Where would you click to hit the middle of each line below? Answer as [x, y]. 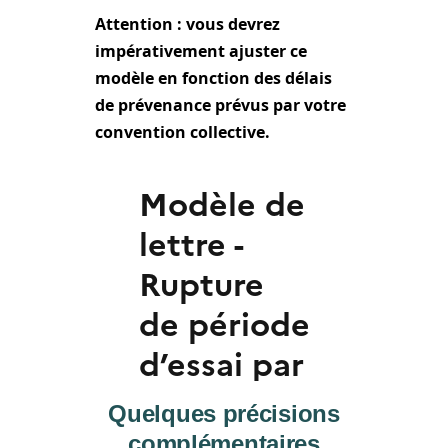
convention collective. [182, 132]
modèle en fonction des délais [213, 78]
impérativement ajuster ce [200, 51]
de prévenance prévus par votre [220, 105]
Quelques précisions [224, 413]
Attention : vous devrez [187, 24]
